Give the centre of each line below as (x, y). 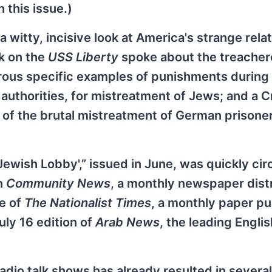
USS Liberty (83, 57)
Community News (58, 183)
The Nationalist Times (88, 202)
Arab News (127, 222)
